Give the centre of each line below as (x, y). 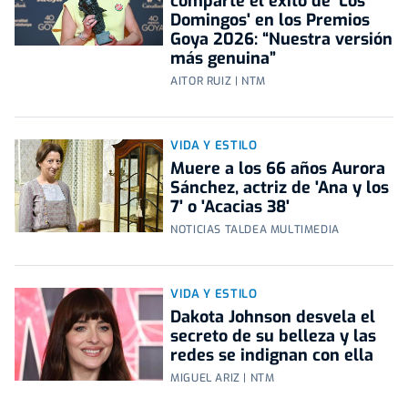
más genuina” (224, 59)
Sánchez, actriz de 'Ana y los (280, 188)
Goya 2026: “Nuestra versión (282, 40)
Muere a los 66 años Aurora (278, 169)
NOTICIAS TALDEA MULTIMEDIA (255, 230)
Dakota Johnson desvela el (273, 317)
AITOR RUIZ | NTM (218, 82)
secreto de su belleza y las (274, 337)
